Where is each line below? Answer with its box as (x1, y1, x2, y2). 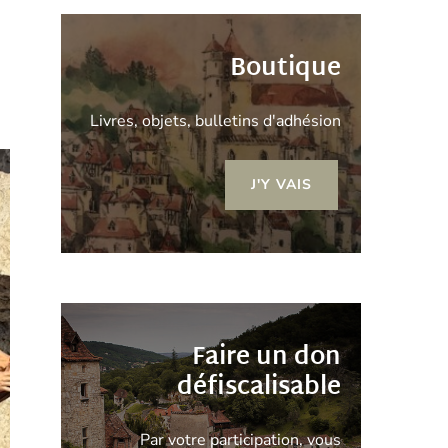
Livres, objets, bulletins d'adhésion (90, 110, 341, 132)
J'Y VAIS (251, 174, 312, 194)
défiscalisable (177, 365, 341, 410)
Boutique (230, 47, 341, 91)
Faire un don (192, 335, 341, 380)
